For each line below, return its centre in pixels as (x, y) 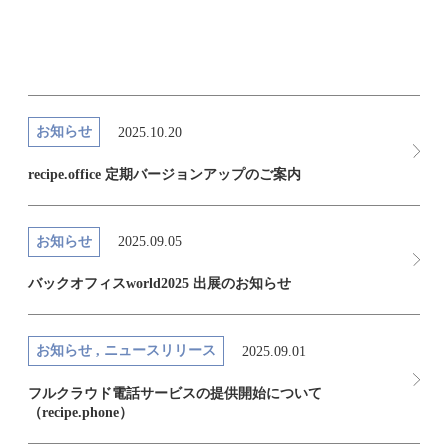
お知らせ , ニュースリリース (126, 351)
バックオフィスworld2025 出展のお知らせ (159, 284)
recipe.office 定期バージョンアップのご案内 (164, 174)
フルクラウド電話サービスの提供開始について (175, 393)
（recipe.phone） (80, 412)
